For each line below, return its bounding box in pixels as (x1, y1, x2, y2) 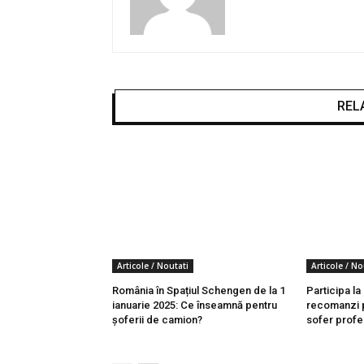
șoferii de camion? (112, 313, 202, 326)
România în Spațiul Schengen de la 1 (112, 284, 285, 297)
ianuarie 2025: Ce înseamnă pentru (112, 298, 277, 311)
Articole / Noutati (117, 259, 188, 271)
